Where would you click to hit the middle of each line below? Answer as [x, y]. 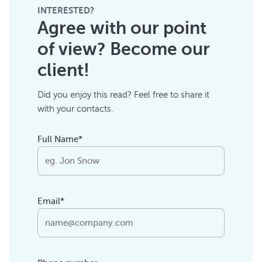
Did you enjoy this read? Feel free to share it [123, 94]
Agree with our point [122, 28]
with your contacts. [75, 108]
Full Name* [60, 139]
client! [63, 70]
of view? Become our [124, 49]
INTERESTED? [66, 10]
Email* [51, 201]
